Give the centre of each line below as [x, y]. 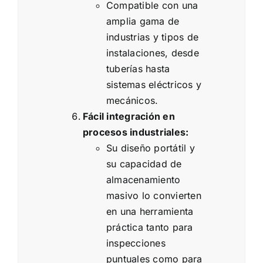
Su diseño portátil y [151, 148]
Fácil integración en [129, 117]
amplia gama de [143, 21]
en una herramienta [150, 212]
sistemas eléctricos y [154, 85]
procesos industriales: [136, 132]
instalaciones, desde [153, 53]
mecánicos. [132, 101]
